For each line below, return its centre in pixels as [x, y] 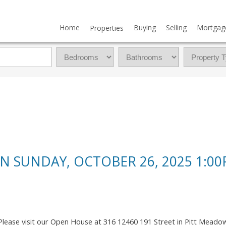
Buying [145, 27]
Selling [176, 27]
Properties [106, 28]
